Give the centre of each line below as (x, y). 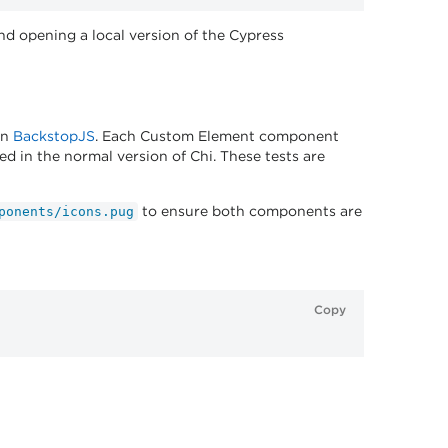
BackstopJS (54, 136)
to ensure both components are (250, 211)
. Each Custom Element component (217, 136)
